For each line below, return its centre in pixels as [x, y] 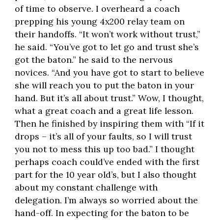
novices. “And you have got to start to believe [110, 73]
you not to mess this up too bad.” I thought [105, 149]
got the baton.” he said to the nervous [94, 60]
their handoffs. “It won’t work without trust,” [108, 34]
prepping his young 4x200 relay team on [100, 22]
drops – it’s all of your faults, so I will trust [103, 137]
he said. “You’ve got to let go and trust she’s [107, 47]
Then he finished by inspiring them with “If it [110, 124]
